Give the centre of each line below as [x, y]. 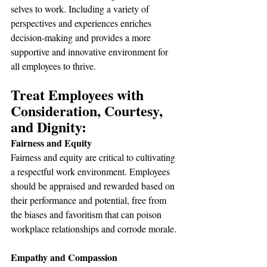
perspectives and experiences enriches [82, 23]
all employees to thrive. [53, 66]
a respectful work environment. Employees [91, 171]
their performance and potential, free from [90, 200]
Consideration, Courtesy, [89, 111]
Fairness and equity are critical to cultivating [94, 157]
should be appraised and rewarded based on [94, 186]
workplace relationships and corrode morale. [94, 229]
